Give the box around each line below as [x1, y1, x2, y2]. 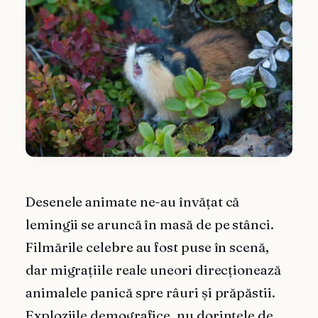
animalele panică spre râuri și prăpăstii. [26, 284, 275, 301]
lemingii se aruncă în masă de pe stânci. [26, 216, 274, 233]
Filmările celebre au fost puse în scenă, [26, 238, 269, 256]
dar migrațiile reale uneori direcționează [26, 261, 281, 278]
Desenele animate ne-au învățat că [26, 193, 240, 210]
